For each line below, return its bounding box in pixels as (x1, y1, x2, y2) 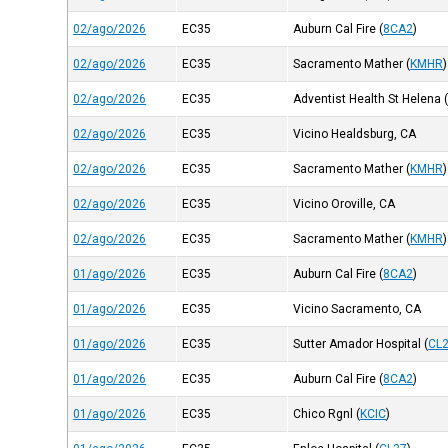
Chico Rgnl (293, 407, 354, 421)
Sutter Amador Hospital (293, 337, 422, 351)
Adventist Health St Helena (293, 92, 442, 106)
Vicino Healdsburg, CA (293, 127, 417, 141)
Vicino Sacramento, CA (293, 302, 422, 316)
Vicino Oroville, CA (293, 197, 396, 211)
